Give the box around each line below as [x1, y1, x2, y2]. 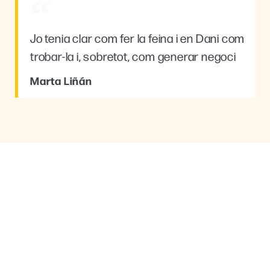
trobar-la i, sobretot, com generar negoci [30, 48, 236, 64]
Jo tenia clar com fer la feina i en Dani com [30, 30, 245, 46]
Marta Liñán [30, 73, 92, 89]
